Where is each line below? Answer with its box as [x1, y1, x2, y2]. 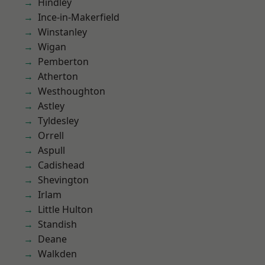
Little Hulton [38, 203, 93, 216]
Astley [38, 99, 64, 112]
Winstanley [38, 25, 87, 38]
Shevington [38, 173, 89, 186]
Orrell [38, 129, 64, 142]
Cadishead [38, 159, 85, 172]
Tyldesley [38, 114, 79, 127]
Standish [38, 218, 77, 231]
